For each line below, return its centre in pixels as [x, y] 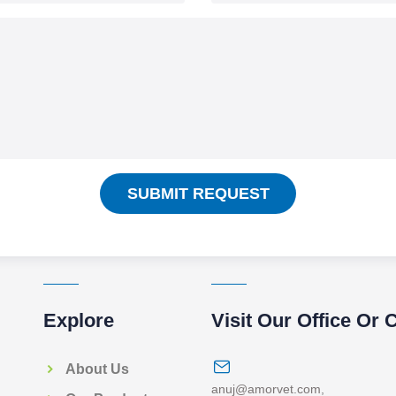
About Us [97, 369]
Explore [79, 320]
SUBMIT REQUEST [198, 193]
